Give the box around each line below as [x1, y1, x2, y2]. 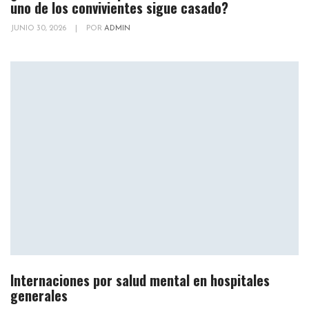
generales [10, 285, 68, 306]
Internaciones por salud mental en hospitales [10, 270, 270, 291]
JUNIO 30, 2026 [10, 25, 68, 33]
